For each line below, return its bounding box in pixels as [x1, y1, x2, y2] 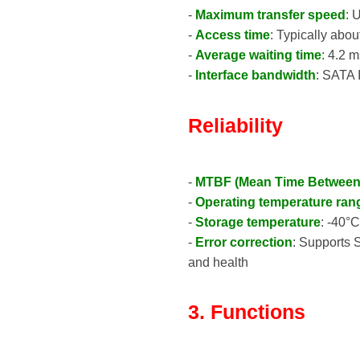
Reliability [188, 113, 283, 137]
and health [188, 255, 248, 269]
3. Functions [188, 301, 305, 324]
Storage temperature [195, 215, 321, 229]
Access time [195, 28, 270, 43]
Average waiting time [195, 48, 321, 63]
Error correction [195, 235, 292, 249]
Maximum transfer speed [195, 8, 346, 22]
